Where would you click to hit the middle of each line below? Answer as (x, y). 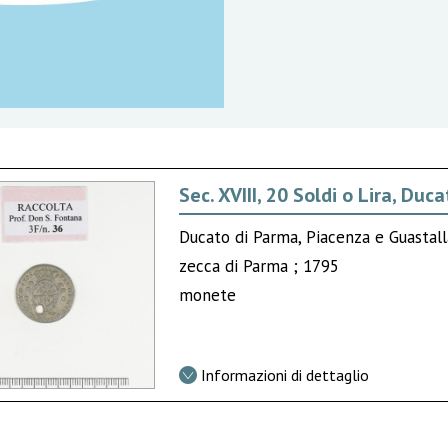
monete (208, 294)
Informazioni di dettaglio (285, 374)
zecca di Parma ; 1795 (259, 265)
